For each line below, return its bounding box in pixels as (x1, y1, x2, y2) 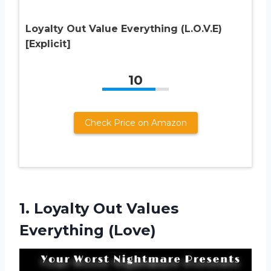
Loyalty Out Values (34, 199, 178, 217)
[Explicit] (25, 38, 71, 50)
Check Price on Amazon (84, 117, 187, 128)
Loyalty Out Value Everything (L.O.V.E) (25, 22, 222, 34)
